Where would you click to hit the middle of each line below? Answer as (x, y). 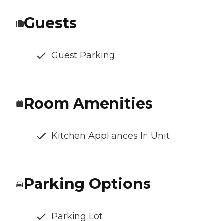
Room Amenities (88, 103)
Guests (50, 23)
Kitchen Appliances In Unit (110, 135)
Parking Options (87, 184)
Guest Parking (83, 55)
